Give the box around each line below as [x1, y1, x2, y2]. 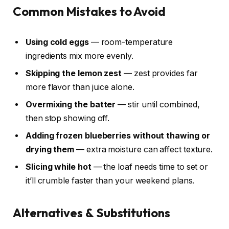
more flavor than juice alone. [26, 82, 134, 92]
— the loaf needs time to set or [91, 162, 209, 172]
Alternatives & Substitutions [13, 204, 170, 220]
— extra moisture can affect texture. [74, 144, 213, 154]
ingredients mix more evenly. [26, 51, 133, 61]
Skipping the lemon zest [26, 68, 122, 78]
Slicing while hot [26, 162, 91, 172]
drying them [26, 144, 75, 154]
